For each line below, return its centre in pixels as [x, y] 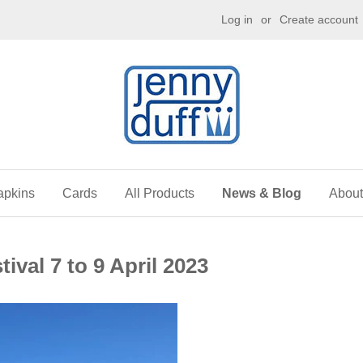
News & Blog [262, 193]
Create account [319, 19]
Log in [237, 19]
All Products [160, 193]
